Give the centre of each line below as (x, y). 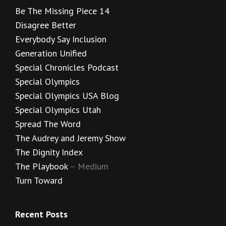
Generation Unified (51, 53)
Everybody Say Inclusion (61, 39)
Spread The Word (48, 124)
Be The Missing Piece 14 (62, 11)
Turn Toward (39, 180)
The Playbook (41, 166)
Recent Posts (41, 214)
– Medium (88, 166)
